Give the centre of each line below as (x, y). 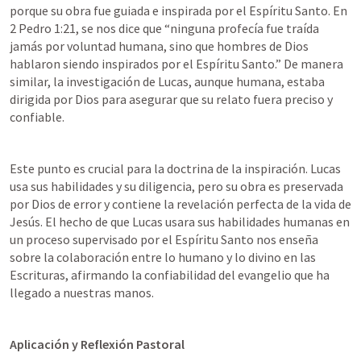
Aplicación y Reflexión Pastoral (97, 344)
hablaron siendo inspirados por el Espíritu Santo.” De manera (176, 64)
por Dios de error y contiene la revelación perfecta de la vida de (180, 204)
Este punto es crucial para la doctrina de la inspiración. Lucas (175, 168)
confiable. (37, 117)
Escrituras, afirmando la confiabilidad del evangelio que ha (170, 275)
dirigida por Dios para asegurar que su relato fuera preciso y (171, 99)
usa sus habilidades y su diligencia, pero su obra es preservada (176, 186)
